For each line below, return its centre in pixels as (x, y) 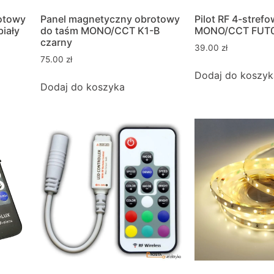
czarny (56, 43)
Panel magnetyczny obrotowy (110, 19)
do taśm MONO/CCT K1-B (100, 31)
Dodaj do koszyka (83, 87)
